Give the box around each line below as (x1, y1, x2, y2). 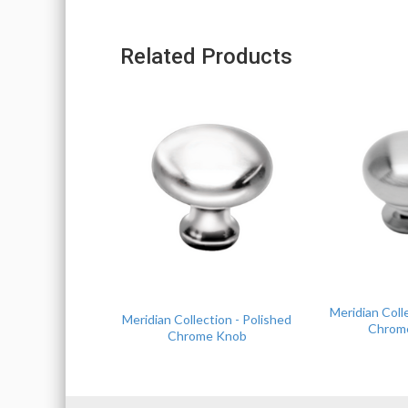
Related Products (120, 44, 292, 69)
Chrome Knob (167, 328, 247, 343)
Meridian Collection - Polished (122, 311, 291, 327)
